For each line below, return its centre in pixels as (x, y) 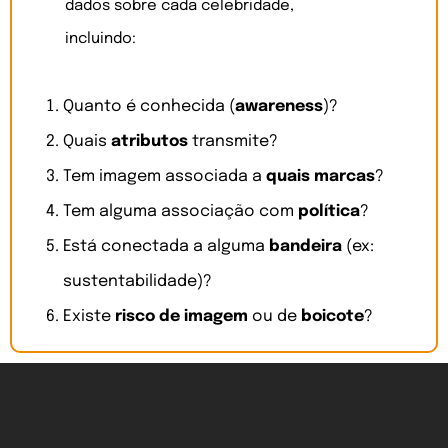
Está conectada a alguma (166, 247)
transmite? (233, 142)
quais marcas (320, 177)
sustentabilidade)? (137, 282)
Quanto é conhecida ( (149, 107)
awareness (279, 107)
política (329, 212)
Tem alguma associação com (180, 212)
